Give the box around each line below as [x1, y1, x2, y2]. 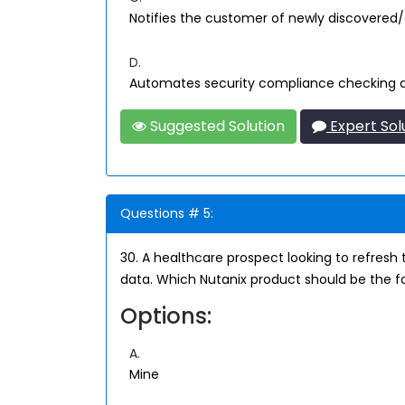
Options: [120, 301, 212, 331]
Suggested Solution [146, 116, 285, 137]
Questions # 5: [120, 204, 213, 222]
